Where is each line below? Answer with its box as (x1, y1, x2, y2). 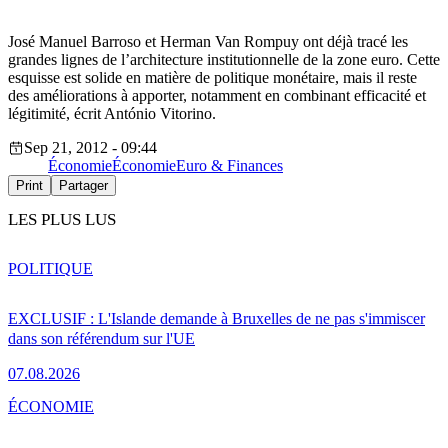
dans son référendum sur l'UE (8, 329, 195, 347)
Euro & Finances (176, 157, 283, 175)
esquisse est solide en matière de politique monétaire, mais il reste (8, 69, 417, 87)
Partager (59, 178, 108, 194)
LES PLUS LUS (8, 210, 116, 230)
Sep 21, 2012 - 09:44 (24, 139, 157, 157)
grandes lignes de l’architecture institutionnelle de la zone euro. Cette (8, 51, 440, 69)
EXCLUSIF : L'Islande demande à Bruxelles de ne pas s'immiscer (8, 309, 425, 327)
